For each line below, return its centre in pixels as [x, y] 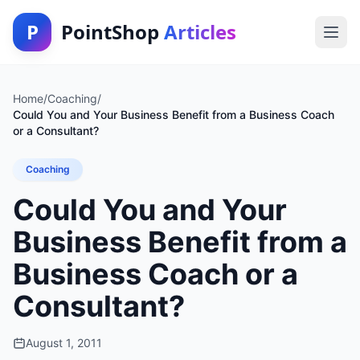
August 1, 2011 [64, 343]
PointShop [112, 32]
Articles [200, 32]
